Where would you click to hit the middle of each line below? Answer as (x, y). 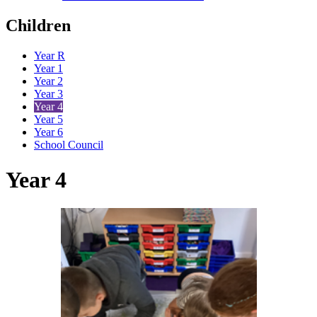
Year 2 (48, 81)
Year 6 (48, 132)
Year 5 (48, 120)
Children (38, 26)
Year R (50, 56)
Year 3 (48, 94)
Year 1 (48, 69)
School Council (69, 145)
